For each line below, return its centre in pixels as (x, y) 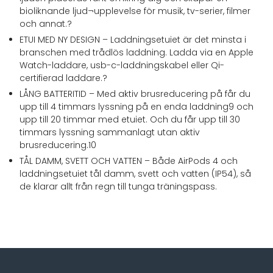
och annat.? (46, 24)
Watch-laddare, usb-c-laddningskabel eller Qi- (122, 65)
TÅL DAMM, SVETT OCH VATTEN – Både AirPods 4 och (129, 161)
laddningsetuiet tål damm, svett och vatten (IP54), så (135, 174)
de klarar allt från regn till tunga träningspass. (118, 186)
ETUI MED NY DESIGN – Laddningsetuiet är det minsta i (133, 40)
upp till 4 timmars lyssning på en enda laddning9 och (136, 107)
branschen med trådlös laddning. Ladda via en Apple (136, 52)
